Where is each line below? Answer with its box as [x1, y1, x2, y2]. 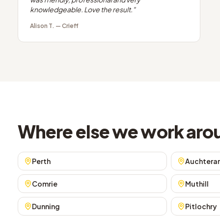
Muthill [185, 179, 209, 188]
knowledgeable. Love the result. [30, 5, 133, 14]
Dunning [32, 202, 60, 211]
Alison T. [30, 22, 55, 29]
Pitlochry [185, 202, 217, 211]
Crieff [62, 22, 79, 29]
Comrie [32, 179, 57, 188]
